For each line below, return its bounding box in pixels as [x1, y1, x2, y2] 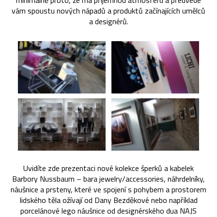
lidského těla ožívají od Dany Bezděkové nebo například [19, 194, 198, 206]
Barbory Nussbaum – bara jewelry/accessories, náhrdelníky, [12, 172, 205, 185]
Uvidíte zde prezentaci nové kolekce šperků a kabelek [23, 162, 194, 174]
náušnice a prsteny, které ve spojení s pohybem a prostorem [11, 183, 206, 195]
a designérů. [89, 15, 128, 28]
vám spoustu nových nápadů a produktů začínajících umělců [12, 5, 205, 17]
